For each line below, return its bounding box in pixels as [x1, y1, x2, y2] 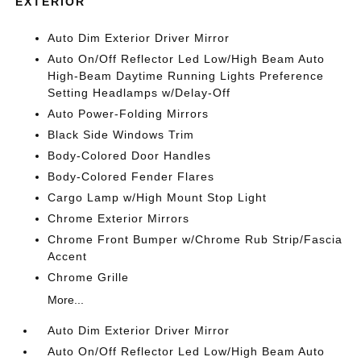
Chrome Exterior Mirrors [48, 212, 190, 225]
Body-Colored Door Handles [48, 149, 212, 162]
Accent [48, 250, 88, 263]
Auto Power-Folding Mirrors [48, 107, 210, 120]
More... [48, 293, 85, 306]
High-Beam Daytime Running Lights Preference [48, 69, 325, 82]
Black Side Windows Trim [48, 128, 195, 141]
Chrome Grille [48, 271, 130, 284]
